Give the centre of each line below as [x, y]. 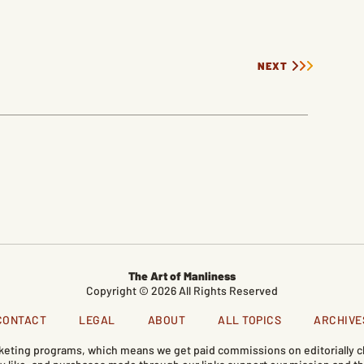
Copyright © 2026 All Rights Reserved [182, 291]
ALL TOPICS [250, 320]
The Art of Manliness [182, 276]
